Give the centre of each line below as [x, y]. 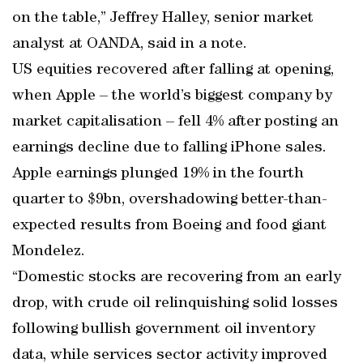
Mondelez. [49, 252]
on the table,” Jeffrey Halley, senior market [163, 19]
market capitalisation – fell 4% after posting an [175, 122]
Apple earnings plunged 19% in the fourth [158, 174]
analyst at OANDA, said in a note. [130, 45]
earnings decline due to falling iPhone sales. [169, 148]
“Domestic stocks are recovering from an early [177, 278]
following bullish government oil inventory [164, 330]
